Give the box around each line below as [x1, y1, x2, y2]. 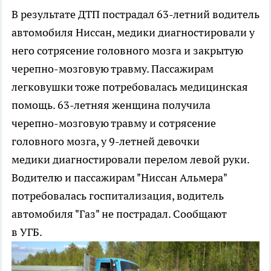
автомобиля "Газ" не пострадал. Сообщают [11, 207, 227, 221]
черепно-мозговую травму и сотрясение [11, 116, 216, 131]
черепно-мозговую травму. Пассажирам [11, 62, 214, 76]
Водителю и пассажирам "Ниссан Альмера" [11, 171, 227, 185]
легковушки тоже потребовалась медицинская [11, 80, 248, 94]
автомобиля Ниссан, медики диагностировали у [11, 25, 255, 40]
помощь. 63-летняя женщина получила [11, 98, 211, 113]
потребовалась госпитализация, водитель [11, 189, 224, 203]
